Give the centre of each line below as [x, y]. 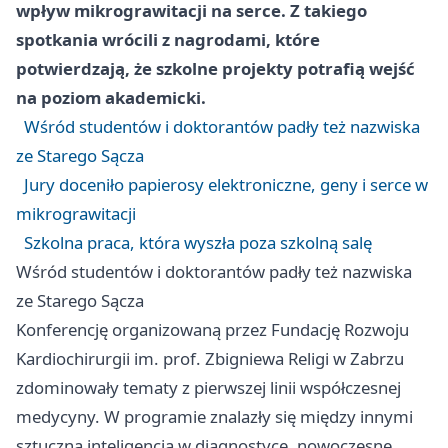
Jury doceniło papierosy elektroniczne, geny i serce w [226, 185]
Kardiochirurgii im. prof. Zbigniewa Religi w [183, 359]
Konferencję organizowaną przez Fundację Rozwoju [212, 330]
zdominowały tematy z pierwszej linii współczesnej [208, 388]
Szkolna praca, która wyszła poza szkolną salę [198, 243]
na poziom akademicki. [111, 98]
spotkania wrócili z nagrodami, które [168, 40]
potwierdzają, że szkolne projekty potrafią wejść [215, 69]
